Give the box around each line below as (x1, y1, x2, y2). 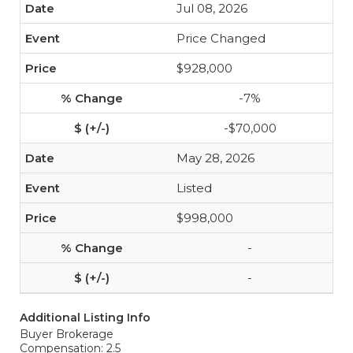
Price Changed (176, 31, 266, 46)
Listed (176, 180, 212, 195)
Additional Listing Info (20, 310, 150, 325)
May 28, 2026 (176, 150, 255, 165)
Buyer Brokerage (20, 327, 113, 341)
